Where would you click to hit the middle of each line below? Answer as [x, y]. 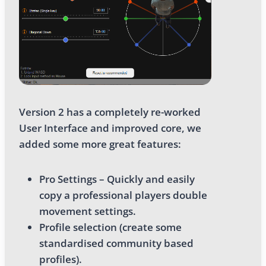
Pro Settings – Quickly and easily [117, 179]
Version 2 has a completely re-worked [110, 112]
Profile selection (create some [110, 227]
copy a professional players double [123, 195]
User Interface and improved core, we [110, 128]
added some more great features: [100, 144]
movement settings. [88, 211]
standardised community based [116, 243]
